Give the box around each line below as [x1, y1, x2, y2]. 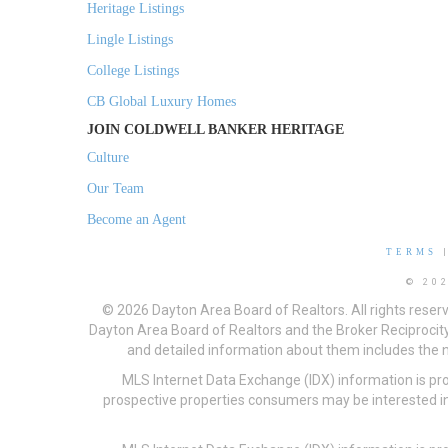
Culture [87, 150, 129, 166]
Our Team [87, 181, 144, 197]
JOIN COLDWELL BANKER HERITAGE [87, 122, 344, 138]
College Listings [87, 63, 179, 79]
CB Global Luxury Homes [87, 94, 236, 110]
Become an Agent [87, 212, 186, 228]
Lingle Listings [87, 32, 173, 48]
